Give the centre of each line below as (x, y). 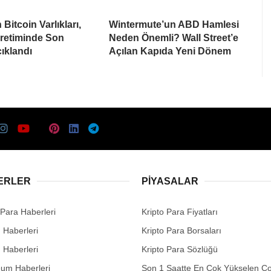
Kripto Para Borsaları (181, 230)
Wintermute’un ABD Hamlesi (174, 24)
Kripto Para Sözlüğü (180, 249)
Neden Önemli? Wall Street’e (174, 38)
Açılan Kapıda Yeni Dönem (170, 51)
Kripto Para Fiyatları (180, 211)
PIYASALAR (170, 181)
